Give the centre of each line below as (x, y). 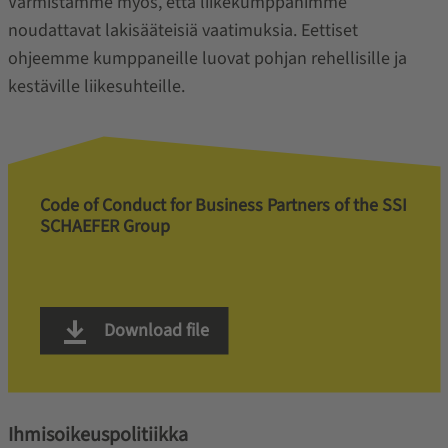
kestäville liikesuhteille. (96, 86)
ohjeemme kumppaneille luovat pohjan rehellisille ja (207, 58)
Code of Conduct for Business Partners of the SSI (223, 205)
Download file (154, 330)
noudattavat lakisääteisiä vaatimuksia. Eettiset (182, 30)
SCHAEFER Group (104, 226)
